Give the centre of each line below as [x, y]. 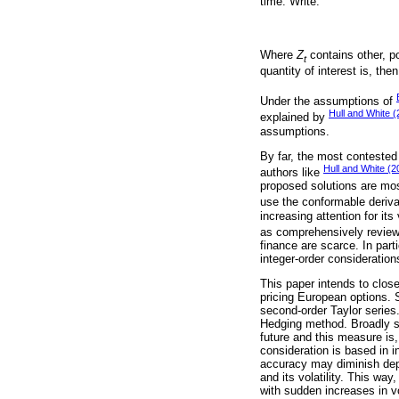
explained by [294, 118]
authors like [292, 173]
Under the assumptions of [328, 102]
